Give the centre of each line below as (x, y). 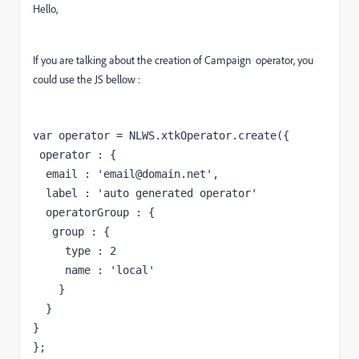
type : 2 (91, 251)
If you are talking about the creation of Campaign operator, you (173, 60)
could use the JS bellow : (87, 79)
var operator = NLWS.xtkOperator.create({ (161, 135)
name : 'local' (110, 270)
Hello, (45, 8)
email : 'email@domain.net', (39, 174)
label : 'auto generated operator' (151, 193)
